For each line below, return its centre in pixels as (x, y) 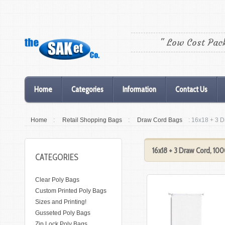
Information (139, 89)
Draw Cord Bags (160, 120)
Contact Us (191, 89)
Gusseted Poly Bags (63, 213)
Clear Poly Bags (57, 180)
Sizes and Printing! (61, 202)
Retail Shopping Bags (92, 120)
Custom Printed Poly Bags (71, 191)
